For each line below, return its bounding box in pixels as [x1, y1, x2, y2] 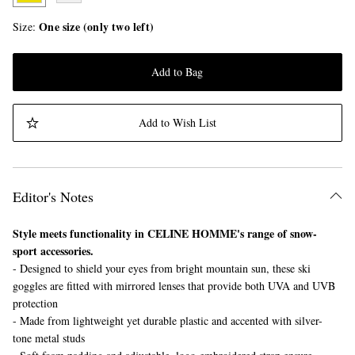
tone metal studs [13, 330, 85, 346]
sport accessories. [13, 242, 94, 260]
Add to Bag [151, 64, 204, 80]
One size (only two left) [39, 18, 155, 36]
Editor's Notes [13, 187, 94, 207]
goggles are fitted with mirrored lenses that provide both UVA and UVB [13, 278, 335, 294]
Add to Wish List [138, 115, 216, 131]
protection [13, 296, 58, 311]
